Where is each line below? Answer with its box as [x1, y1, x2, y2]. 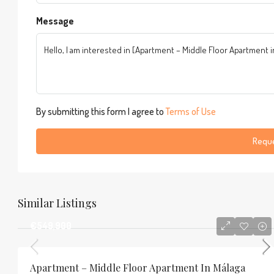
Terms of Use [166, 105, 216, 117]
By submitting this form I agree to [36, 105, 166, 117]
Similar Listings [18, 195, 97, 210]
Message [36, 14, 74, 27]
